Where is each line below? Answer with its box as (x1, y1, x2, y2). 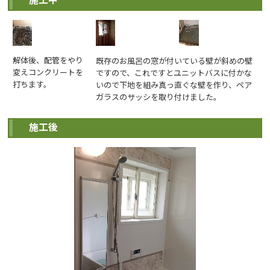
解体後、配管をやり (13, 54, 84, 66)
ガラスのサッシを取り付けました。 (96, 91, 222, 102)
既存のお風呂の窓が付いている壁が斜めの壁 (96, 55, 253, 66)
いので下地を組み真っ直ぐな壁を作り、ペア (96, 79, 253, 90)
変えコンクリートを (13, 66, 84, 78)
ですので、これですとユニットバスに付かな (96, 67, 253, 78)
